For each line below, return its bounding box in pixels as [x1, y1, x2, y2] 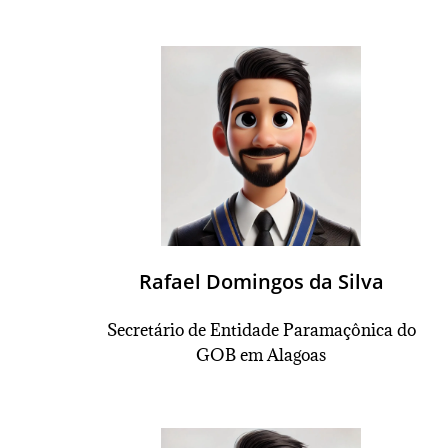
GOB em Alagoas [196, 344, 327, 366]
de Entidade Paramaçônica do [183, 319, 416, 341]
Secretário [106, 319, 184, 341]
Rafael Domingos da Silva [138, 268, 384, 295]
